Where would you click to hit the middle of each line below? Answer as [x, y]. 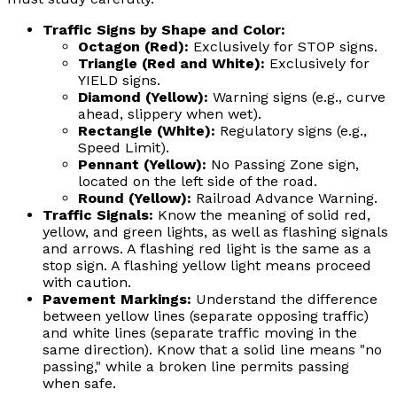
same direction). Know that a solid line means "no [212, 349]
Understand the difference [284, 299]
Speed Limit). [124, 147]
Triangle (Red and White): [171, 63]
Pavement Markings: [117, 299]
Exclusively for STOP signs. [283, 46]
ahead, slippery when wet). [170, 113]
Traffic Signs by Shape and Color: [164, 29]
